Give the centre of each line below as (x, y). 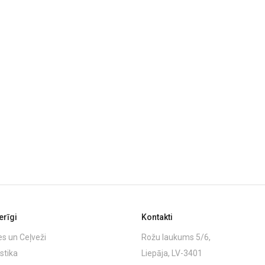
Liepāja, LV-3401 (172, 253)
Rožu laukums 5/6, (176, 237)
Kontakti (157, 217)
